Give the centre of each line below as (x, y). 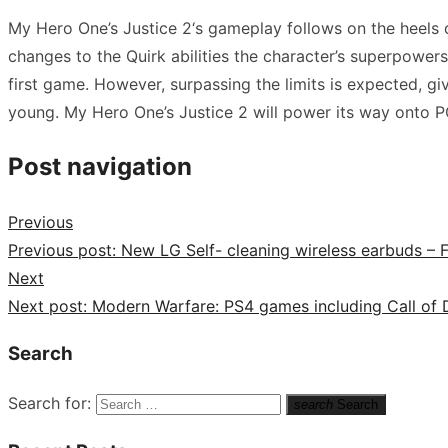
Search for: (49, 403)
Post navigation (100, 166)
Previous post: (62, 249)
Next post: (47, 305)
